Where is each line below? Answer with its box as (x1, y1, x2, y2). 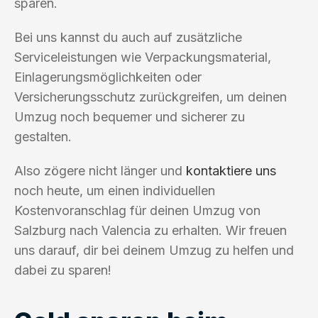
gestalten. (14, 128, 72, 144)
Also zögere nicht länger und (14, 163, 186, 178)
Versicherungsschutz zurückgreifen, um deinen (14, 89, 287, 104)
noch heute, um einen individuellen (14, 182, 215, 198)
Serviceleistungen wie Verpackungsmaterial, (14, 49, 271, 65)
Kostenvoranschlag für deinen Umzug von (14, 202, 261, 218)
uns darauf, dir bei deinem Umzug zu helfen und (14, 242, 294, 258)
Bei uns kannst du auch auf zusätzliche (14, 29, 242, 45)
